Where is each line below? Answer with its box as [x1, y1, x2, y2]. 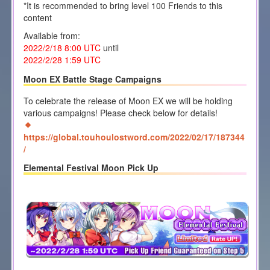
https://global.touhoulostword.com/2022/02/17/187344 [23, 130, 245, 143]
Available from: [23, 30, 80, 42]
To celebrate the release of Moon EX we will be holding [23, 94, 233, 107]
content [23, 11, 52, 24]
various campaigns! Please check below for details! [23, 106, 218, 119]
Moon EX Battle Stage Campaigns [23, 72, 162, 85]
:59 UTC [69, 54, 101, 66]
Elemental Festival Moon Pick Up [23, 162, 159, 174]
